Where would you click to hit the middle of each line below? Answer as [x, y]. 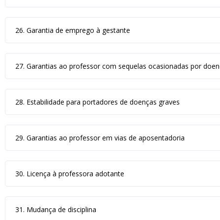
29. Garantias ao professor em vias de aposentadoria [100, 138]
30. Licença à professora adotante [70, 174]
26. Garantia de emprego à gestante [73, 30]
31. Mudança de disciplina [56, 209]
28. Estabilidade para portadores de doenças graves [97, 102]
